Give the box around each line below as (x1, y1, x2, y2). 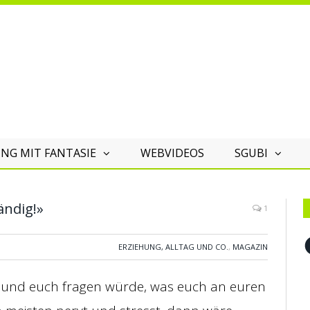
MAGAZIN (232, 241, 268, 252)
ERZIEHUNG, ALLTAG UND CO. (118, 241, 228, 252)
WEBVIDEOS (140, 145, 204, 161)
